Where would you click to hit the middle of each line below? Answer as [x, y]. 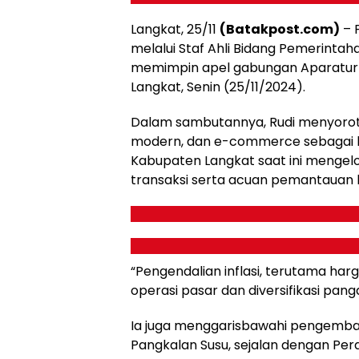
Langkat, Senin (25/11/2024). [218, 87]
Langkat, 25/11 [175, 30]
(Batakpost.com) [280, 30]
